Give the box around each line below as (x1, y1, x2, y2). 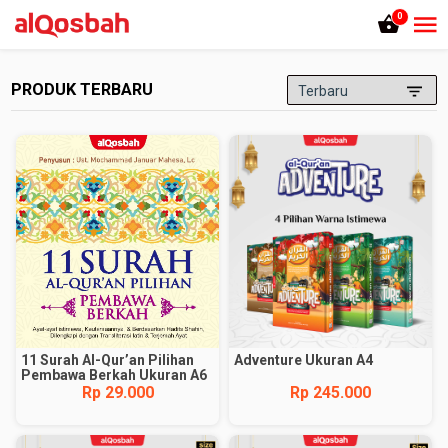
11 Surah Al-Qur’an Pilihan (21, 352, 195, 368)
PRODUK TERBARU (11, 80, 154, 99)
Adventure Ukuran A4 (234, 352, 373, 368)
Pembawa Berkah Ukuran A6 (21, 367, 208, 383)
